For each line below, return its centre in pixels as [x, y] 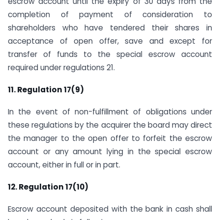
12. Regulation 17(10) [48, 187]
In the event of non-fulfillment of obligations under [110, 111]
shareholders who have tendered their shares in [110, 28]
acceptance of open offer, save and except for [110, 41]
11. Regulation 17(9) [46, 90]
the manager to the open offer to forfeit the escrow [110, 138]
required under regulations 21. [61, 68]
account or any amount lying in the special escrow [110, 151]
